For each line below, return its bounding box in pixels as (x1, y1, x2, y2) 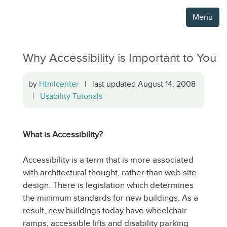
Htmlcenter (39, 80, 79, 88)
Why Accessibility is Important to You (23, 51, 216, 64)
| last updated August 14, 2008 (79, 80, 196, 88)
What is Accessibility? (23, 130, 103, 139)
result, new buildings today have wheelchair (23, 206, 187, 215)
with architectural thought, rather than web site (23, 168, 197, 177)
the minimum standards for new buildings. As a (23, 193, 198, 203)
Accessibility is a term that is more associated (23, 155, 194, 165)
